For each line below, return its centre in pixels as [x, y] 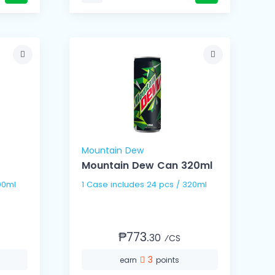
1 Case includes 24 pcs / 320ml [176, 185]
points [168, 260]
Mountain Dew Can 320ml [147, 166]
